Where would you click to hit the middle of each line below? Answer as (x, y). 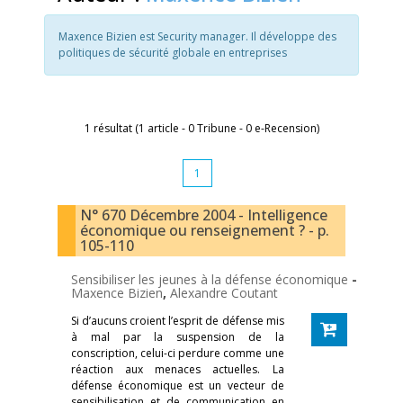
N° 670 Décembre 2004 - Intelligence (204, 215)
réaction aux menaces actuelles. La (178, 369)
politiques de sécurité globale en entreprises (173, 53)
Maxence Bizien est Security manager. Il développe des (197, 36)
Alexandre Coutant (224, 293)
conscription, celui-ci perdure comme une (178, 353)
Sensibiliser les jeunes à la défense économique (211, 279)
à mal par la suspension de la (178, 337)
